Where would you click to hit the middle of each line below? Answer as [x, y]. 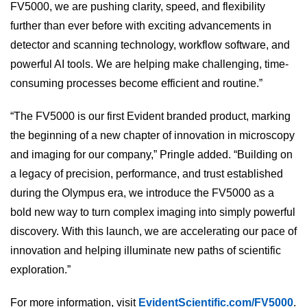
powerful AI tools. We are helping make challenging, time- [149, 64]
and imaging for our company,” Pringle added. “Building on [151, 155]
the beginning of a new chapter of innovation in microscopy [152, 136]
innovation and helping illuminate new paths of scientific [146, 251]
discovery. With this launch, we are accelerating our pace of [153, 232]
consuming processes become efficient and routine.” [136, 84]
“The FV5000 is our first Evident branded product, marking [150, 116]
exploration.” [40, 270]
